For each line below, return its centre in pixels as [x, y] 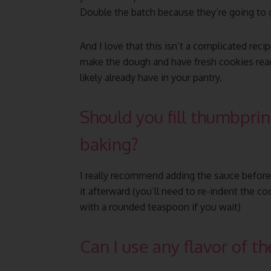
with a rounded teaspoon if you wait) [160, 207]
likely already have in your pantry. [151, 77]
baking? [109, 144]
